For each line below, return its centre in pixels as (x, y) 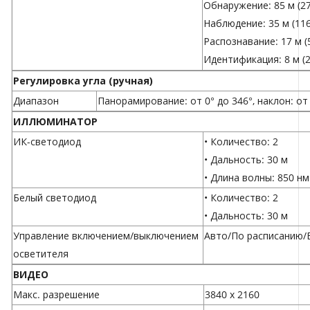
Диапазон (36, 101)
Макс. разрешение (56, 295)
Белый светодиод (55, 198)
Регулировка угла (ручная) (83, 81)
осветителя (41, 254)
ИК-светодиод (47, 142)
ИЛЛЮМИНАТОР (55, 122)
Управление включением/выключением (106, 236)
